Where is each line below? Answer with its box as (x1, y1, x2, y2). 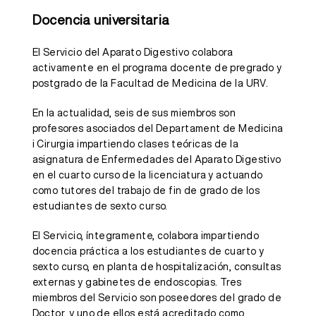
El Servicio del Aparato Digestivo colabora (32, 47, 233, 58)
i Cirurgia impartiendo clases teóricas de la (32, 139, 238, 150)
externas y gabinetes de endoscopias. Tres (32, 277, 242, 288)
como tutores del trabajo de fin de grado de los (32, 186, 260, 196)
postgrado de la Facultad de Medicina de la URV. (32, 78, 269, 89)
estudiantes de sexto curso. (32, 201, 168, 212)
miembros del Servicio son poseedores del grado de (32, 293, 282, 303)
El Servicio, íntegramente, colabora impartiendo (32, 231, 260, 241)
